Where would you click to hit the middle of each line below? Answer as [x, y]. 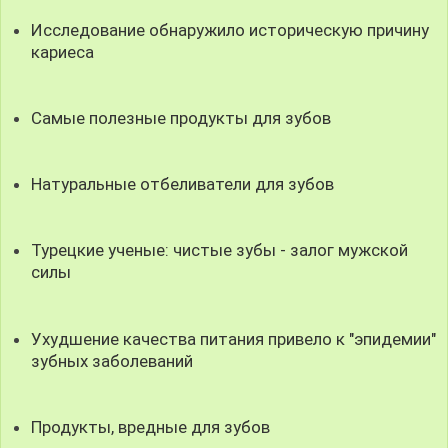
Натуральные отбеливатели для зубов [183, 184]
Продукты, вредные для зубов [151, 426]
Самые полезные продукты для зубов [181, 118]
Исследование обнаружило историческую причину [230, 29]
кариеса [63, 51]
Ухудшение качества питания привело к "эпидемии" [234, 338]
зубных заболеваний [112, 360]
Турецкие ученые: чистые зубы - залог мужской [220, 250]
